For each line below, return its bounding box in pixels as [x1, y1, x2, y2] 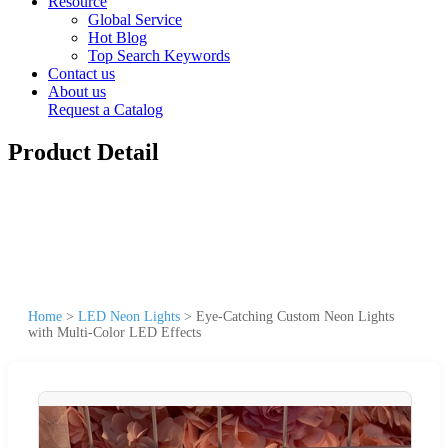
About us [48, 83, 106, 100]
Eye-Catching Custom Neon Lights [196, 308, 394, 324]
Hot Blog [88, 29, 147, 46]
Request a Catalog [48, 101, 163, 118]
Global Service [88, 11, 182, 28]
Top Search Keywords [88, 47, 230, 64]
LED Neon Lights [78, 308, 180, 324]
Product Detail [8, 138, 159, 165]
